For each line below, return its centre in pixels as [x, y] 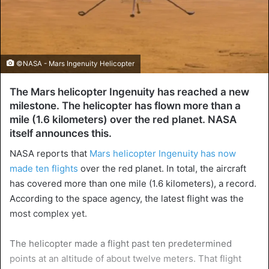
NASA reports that [50, 153]
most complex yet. [48, 213]
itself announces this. [61, 134]
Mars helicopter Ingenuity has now [163, 153]
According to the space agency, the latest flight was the [127, 198]
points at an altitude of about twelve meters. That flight [125, 258]
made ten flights [44, 168]
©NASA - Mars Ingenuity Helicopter [74, 64]
